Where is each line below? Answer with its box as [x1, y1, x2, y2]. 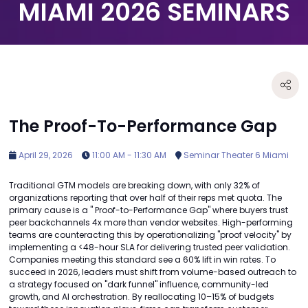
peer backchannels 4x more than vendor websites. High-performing [9, 217, 293, 228]
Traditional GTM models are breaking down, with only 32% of [9, 179, 260, 191]
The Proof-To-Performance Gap [9, 114, 277, 137]
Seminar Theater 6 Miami [181, 149, 289, 161]
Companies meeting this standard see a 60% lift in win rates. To [9, 254, 276, 265]
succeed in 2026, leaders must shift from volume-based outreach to [9, 266, 296, 278]
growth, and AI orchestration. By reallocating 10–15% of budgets [9, 291, 274, 302]
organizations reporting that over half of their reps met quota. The [9, 192, 282, 203]
